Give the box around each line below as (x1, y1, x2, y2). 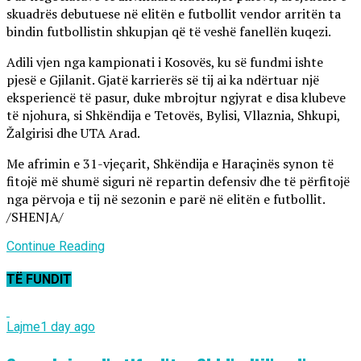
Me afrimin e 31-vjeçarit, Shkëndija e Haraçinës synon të (6, 155, 334, 173)
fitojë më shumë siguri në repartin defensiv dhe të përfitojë (6, 172, 350, 191)
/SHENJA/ (6, 208, 64, 226)
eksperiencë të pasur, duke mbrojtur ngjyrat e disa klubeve (6, 89, 346, 107)
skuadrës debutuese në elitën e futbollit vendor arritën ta (6, 5, 341, 23)
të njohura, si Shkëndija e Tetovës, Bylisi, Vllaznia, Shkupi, (6, 106, 340, 125)
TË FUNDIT (6, 271, 72, 287)
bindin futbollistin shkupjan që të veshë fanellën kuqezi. (6, 23, 331, 41)
